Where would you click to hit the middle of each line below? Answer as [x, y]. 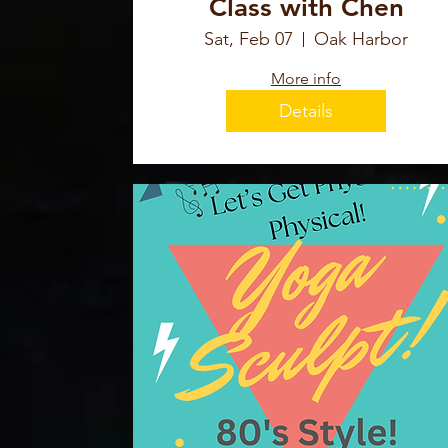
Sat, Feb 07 [248, 39]
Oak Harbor [361, 39]
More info [306, 79]
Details [306, 110]
